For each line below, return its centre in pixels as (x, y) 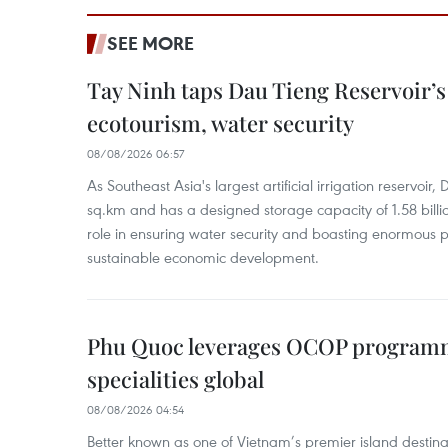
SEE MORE (150, 43)
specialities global (175, 379)
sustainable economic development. (203, 257)
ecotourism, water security (220, 123)
